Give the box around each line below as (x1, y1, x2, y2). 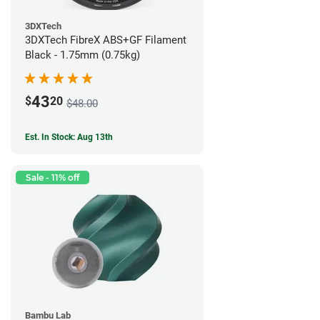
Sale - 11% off (26, 171, 79, 183)
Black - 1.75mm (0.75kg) (25, 48, 140, 61)
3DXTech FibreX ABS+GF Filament (25, 33, 186, 46)
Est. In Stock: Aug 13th (25, 131, 113, 142)
